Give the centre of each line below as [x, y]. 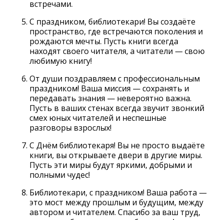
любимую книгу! [61, 61]
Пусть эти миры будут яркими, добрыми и [111, 165]
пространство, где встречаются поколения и [116, 31]
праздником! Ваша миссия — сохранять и [109, 88]
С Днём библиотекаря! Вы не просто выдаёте [117, 145]
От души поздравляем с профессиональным [115, 78]
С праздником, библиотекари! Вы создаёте [112, 21]
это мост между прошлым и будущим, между [116, 202]
